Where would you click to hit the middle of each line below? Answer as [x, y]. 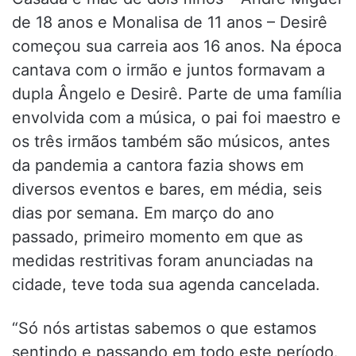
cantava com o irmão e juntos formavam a [168, 70]
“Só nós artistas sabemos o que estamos [164, 328]
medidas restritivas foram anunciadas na [163, 260]
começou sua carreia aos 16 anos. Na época [177, 46]
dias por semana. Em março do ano [143, 213]
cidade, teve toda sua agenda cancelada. [166, 284]
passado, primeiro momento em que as [157, 236]
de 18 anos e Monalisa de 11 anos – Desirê [170, 22]
